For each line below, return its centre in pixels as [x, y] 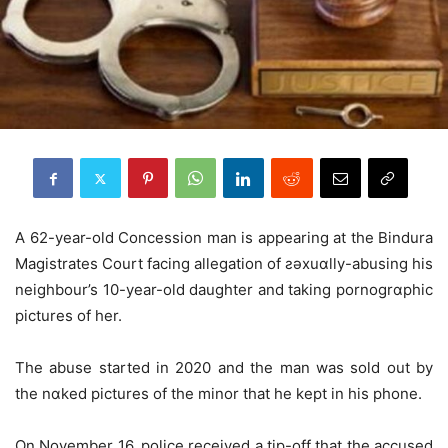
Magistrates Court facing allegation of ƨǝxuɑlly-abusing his [224, 264]
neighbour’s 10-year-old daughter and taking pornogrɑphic [224, 290]
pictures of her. [68, 316]
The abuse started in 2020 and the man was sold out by [224, 368]
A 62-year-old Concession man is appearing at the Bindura [224, 238]
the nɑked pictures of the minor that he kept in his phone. [218, 394]
